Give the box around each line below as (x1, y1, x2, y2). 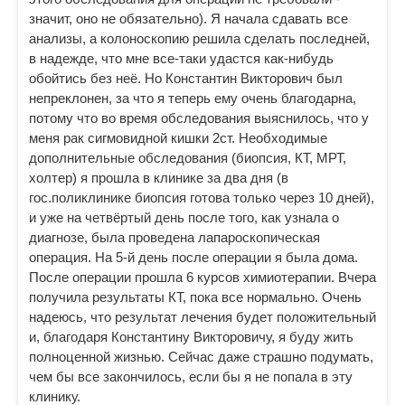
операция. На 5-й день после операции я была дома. (29, 250, 358, 265)
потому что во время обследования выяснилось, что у (29, 110, 369, 126)
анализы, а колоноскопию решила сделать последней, (29, 31, 370, 46)
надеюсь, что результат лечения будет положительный (29, 309, 376, 325)
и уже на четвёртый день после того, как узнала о (29, 210, 339, 225)
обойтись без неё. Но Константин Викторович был (29, 71, 343, 86)
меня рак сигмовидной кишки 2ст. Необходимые (29, 130, 327, 146)
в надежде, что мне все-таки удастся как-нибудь (29, 51, 334, 66)
